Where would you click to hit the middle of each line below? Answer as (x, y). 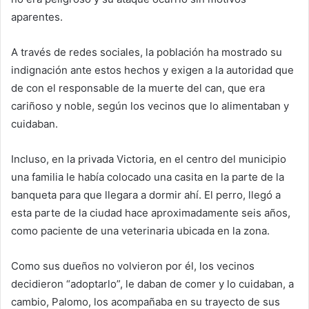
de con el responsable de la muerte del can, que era (138, 88)
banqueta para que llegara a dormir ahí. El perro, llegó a (146, 195)
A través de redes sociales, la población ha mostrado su (147, 52)
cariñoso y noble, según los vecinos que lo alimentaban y (150, 106)
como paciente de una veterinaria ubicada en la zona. (140, 231)
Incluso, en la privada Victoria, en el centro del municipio (149, 159)
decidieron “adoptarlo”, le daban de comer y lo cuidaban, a (152, 284)
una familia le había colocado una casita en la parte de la (148, 177)
